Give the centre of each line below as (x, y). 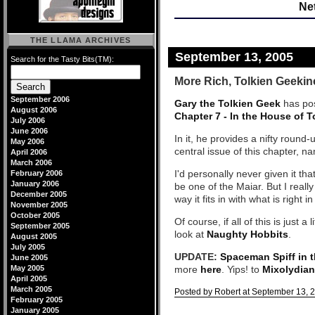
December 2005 (39, 194)
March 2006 (31, 162)
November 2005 (39, 205)
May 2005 (27, 268)
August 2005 (34, 236)
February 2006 (37, 173)
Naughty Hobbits (247, 234)
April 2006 (29, 152)
